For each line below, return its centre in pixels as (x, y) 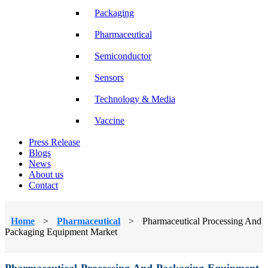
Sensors (109, 77)
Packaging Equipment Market (61, 232)
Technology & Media (135, 99)
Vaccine (109, 120)
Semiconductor (123, 56)
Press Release (54, 142)
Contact (43, 185)
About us (46, 174)
